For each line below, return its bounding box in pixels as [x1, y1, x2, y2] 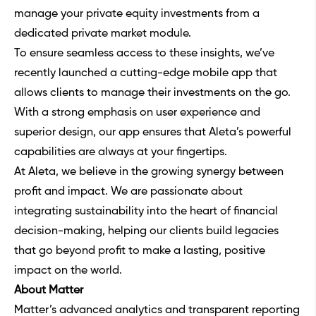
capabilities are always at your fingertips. [14, 147, 227, 159]
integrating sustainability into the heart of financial [14, 206, 278, 218]
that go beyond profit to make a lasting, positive [14, 245, 265, 257]
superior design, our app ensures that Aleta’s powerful [14, 127, 291, 139]
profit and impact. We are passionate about [14, 186, 243, 198]
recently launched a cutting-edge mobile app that [14, 68, 277, 80]
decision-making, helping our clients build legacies [14, 226, 279, 238]
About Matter [14, 285, 83, 297]
